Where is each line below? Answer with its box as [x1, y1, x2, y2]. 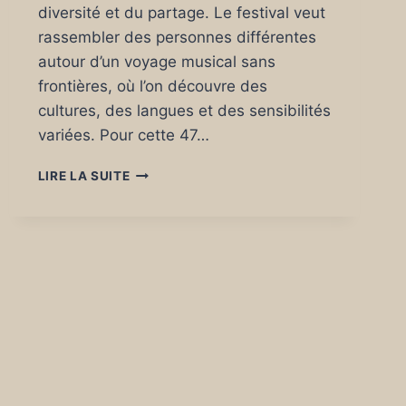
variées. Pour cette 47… [37, 126, 209, 144]
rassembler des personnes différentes [37, 28, 316, 46]
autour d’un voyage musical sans [37, 53, 275, 71]
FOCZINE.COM [129, 316, 224, 331]
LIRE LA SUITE [37, 169, 130, 183]
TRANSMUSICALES [129, 164, 254, 179]
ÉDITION [129, 259, 185, 274]
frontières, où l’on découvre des [37, 77, 267, 95]
